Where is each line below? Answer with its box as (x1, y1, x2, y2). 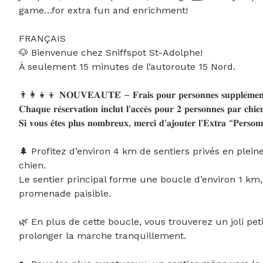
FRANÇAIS (19, 33, 66, 45)
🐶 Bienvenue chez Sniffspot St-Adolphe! (19, 47, 203, 59)
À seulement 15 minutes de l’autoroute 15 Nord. (19, 61, 235, 73)
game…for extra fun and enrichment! (19, 5, 188, 16)
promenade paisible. (19, 188, 111, 200)
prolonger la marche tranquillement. (19, 230, 186, 242)
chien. (19, 160, 46, 171)
